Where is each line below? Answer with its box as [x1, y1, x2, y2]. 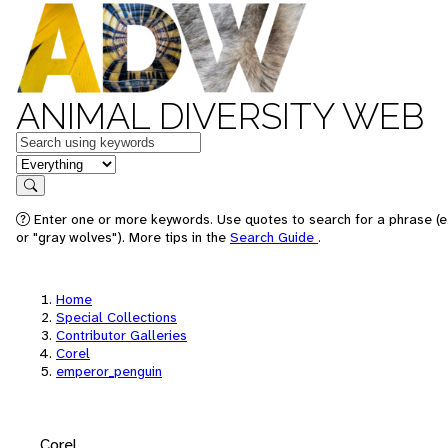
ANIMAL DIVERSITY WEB [16, 95, 424, 137]
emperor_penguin [56, 362, 162, 380]
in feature [15, 152, 81, 173]
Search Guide [230, 228, 318, 246]
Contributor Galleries [56, 326, 187, 344]
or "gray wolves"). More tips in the [16, 228, 230, 246]
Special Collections [56, 308, 177, 326]
